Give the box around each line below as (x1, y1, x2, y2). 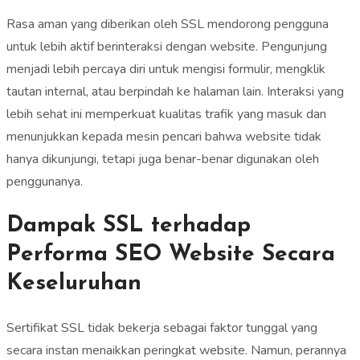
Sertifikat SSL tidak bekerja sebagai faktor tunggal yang (6, 319, 317, 337)
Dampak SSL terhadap (6, 215, 251, 238)
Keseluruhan (6, 272, 141, 296)
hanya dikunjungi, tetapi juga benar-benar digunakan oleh (6, 150, 319, 168)
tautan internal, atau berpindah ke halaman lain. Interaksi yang (6, 83, 344, 100)
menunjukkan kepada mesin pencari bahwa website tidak (6, 128, 321, 145)
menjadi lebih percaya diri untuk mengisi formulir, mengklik (6, 60, 325, 78)
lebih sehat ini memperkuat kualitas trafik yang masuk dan (6, 105, 326, 123)
